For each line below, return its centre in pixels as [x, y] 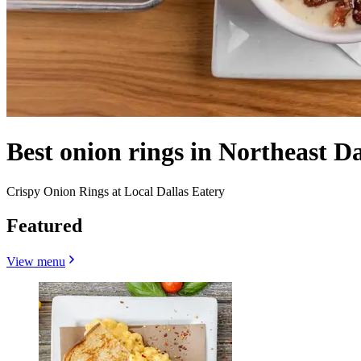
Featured [44, 225]
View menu [36, 261]
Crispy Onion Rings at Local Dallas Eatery [116, 191]
